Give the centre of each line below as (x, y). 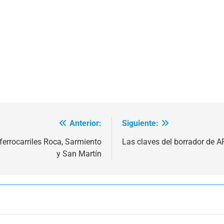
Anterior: (85, 123)
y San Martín (79, 153)
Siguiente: (140, 123)
